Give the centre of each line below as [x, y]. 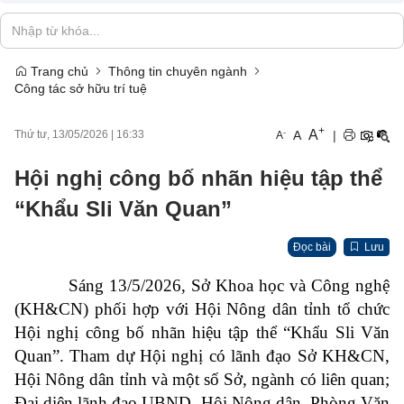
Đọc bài [312, 247]
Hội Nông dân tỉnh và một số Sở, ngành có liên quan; [202, 379]
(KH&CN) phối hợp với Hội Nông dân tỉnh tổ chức [202, 309]
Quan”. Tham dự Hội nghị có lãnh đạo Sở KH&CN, [202, 356]
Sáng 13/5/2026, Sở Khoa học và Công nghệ [202, 285]
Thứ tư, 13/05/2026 [61, 134]
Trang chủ [58, 71]
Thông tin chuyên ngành [178, 71]
